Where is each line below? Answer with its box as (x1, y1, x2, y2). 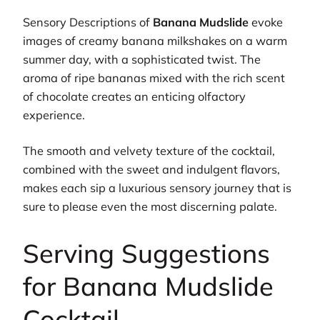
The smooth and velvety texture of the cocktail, (23, 144, 275, 159)
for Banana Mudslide (23, 270, 274, 303)
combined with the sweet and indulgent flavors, (23, 162, 280, 177)
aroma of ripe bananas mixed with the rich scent (23, 70, 285, 85)
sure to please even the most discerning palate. (23, 199, 277, 214)
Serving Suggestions (23, 237, 270, 270)
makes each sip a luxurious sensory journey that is (23, 181, 291, 196)
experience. (23, 107, 85, 122)
